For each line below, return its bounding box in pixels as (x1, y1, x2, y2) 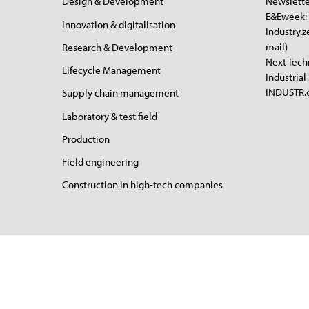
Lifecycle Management (61, 63, 161, 77)
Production (61, 132, 110, 146)
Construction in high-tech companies (61, 178, 223, 192)
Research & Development (61, 40, 172, 54)
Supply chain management (61, 86, 179, 100)
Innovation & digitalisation (61, 17, 175, 31)
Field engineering (61, 155, 139, 169)
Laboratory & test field (61, 109, 157, 123)
